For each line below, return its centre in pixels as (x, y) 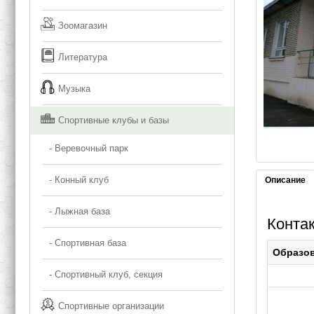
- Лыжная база (76, 212)
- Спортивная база (84, 243)
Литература (83, 57)
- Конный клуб (75, 180)
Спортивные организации (111, 306)
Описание (285, 180)
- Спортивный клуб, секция (102, 275)
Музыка (75, 89)
